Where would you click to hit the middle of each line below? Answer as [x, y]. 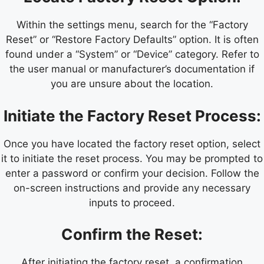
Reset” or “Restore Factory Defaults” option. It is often [132, 40]
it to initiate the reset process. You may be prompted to [132, 158]
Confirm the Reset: [132, 235]
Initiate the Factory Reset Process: [132, 115]
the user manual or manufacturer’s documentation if [132, 69]
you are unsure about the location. [132, 84]
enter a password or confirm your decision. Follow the [132, 173]
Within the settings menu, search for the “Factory [132, 25]
